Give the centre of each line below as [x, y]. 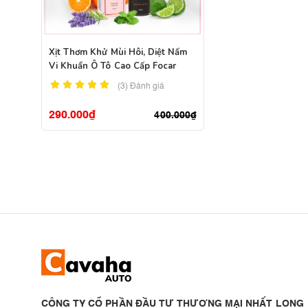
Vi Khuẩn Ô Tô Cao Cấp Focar [113, 66]
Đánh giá [147, 87]
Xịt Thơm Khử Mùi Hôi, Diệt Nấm [118, 52]
